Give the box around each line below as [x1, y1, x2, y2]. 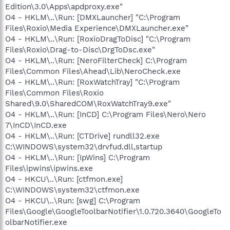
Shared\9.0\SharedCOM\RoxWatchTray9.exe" [5, 99, 171, 108]
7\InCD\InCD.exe [5, 120, 67, 130]
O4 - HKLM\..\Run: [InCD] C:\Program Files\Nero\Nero [5, 109, 206, 119]
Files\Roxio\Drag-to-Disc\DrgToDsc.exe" [5, 45, 155, 54]
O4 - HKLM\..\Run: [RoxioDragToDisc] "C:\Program [5, 34, 190, 44]
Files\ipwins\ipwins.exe [5, 163, 93, 173]
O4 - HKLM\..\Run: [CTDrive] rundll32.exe [5, 131, 160, 141]
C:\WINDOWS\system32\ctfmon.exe [5, 185, 140, 195]
